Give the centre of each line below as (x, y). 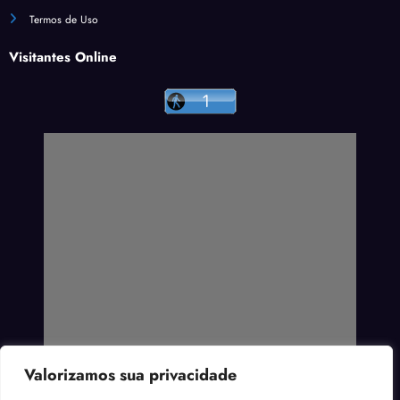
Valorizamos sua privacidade (130, 375)
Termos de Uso (64, 19)
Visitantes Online (63, 57)
